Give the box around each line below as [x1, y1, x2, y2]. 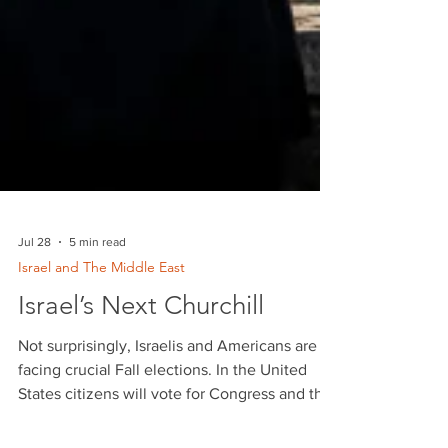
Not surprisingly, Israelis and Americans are [18, 381, 317, 398]
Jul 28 [18, 279, 51, 293]
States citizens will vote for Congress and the [18, 429, 332, 446]
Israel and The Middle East [18, 302, 185, 320]
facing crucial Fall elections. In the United [18, 405, 307, 422]
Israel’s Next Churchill [18, 334, 264, 365]
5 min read [69, 279, 126, 293]
